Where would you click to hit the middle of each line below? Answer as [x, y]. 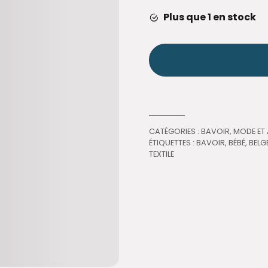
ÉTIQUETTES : [173, 142]
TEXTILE [162, 154]
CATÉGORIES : [175, 131]
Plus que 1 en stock [210, 17]
